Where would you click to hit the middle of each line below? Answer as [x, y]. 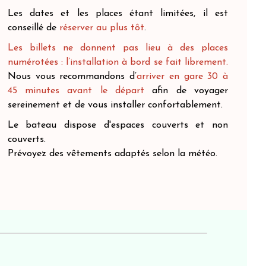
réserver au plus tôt [102, 28]
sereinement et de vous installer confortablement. [115, 105]
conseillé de [33, 28]
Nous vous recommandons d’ [72, 77]
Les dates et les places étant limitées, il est [118, 14]
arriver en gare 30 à [182, 77]
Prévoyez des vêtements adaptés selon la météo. [114, 154]
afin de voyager [186, 91]
